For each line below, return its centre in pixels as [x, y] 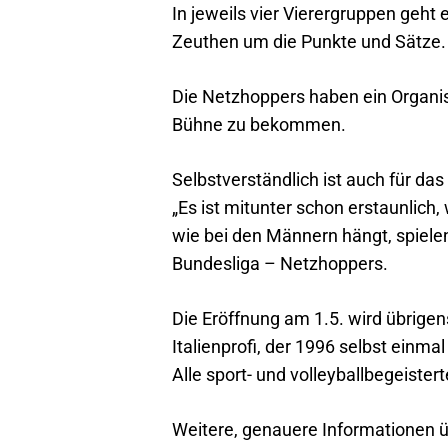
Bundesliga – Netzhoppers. [280, 263]
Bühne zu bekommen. [259, 124]
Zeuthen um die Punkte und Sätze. [309, 41]
